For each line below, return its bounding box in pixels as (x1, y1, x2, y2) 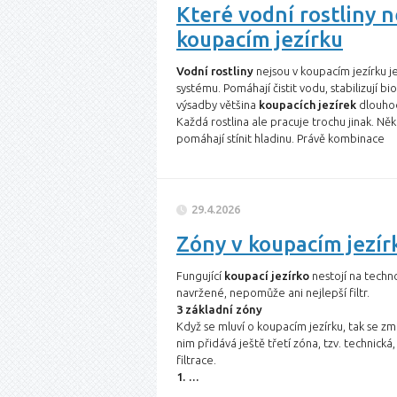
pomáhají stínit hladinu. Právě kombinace (176, 132, 385, 144)
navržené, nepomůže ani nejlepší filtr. (176, 286, 370, 299)
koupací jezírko (224, 269, 309, 282)
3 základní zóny (176, 303, 262, 315)
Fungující (176, 269, 224, 282)
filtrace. (176, 354, 216, 366)
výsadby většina (176, 98, 259, 111)
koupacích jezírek (259, 98, 356, 111)
